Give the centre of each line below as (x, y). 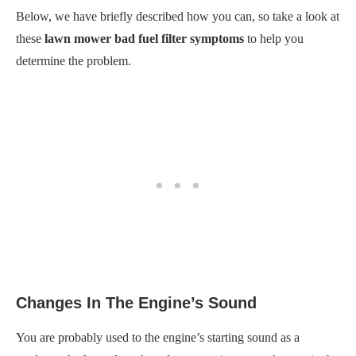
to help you (274, 38)
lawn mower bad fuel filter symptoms (144, 38)
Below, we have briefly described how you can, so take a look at (178, 16)
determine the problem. (74, 60)
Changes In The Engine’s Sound (136, 302)
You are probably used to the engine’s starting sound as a (158, 337)
